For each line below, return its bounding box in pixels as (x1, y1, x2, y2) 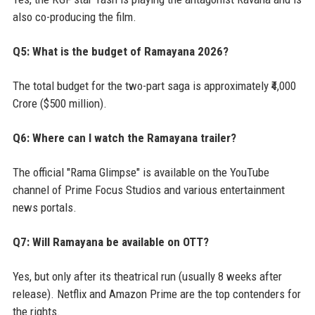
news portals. (12, 200, 77, 215)
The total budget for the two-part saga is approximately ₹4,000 (12, 79, 296, 94)
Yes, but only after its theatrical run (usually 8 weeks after (12, 269, 282, 284)
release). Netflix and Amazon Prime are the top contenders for (12, 287, 301, 302)
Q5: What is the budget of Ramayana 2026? (12, 44, 229, 59)
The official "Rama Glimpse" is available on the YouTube (12, 165, 269, 180)
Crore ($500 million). (12, 96, 107, 111)
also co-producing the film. (12, 10, 136, 25)
